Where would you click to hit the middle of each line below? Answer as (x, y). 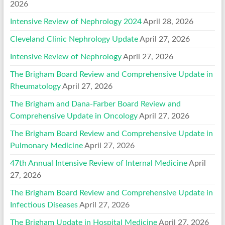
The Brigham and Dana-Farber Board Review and (95, 104)
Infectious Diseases (44, 205)
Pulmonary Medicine (46, 145)
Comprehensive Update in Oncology (74, 116)
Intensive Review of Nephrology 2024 (76, 21)
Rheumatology (35, 86)
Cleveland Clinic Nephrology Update (74, 39)
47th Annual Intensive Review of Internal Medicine (98, 163)
